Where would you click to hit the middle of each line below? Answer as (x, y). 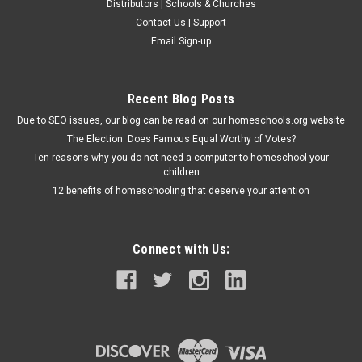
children (181, 172)
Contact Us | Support (181, 22)
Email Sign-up (181, 41)
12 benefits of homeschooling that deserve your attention (181, 190)
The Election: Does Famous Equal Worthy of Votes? (181, 139)
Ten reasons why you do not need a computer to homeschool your (181, 157)
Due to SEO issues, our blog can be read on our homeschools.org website (181, 120)
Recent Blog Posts (181, 99)
